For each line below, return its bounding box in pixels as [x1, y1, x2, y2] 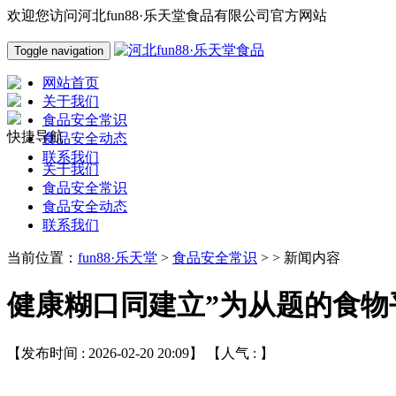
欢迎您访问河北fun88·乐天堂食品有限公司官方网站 [7, 8, 327, 23]
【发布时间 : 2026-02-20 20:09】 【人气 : [7, 345, 260, 361]
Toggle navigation [14, 44, 103, 57]
